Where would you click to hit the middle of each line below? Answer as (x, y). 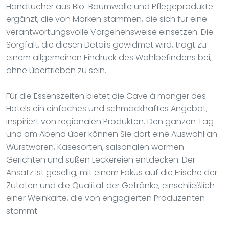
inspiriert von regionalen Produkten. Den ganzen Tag (110, 121)
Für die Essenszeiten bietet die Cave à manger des (106, 96)
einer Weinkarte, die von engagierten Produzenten (106, 198)
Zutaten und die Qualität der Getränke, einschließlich (110, 185)
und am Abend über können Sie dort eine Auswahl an (112, 134)
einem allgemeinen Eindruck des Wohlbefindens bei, (109, 57)
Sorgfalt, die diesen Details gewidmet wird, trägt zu (106, 44)
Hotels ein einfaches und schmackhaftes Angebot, (107, 108)
